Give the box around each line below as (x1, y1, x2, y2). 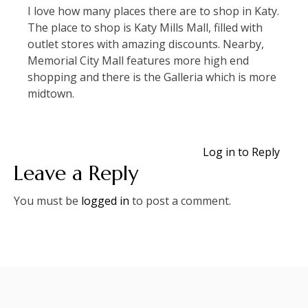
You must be (14, 193, 81, 208)
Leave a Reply (14, 160, 138, 186)
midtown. (27, 86, 74, 101)
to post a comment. (129, 193, 231, 208)
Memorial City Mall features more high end (27, 53, 249, 68)
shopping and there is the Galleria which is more (27, 69, 276, 85)
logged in (81, 193, 129, 208)
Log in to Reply (203, 144, 280, 159)
